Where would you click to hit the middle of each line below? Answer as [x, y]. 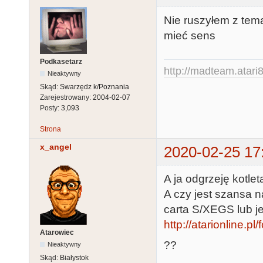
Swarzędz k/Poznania [95, 87]
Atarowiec [57, 233]
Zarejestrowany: [66, 97]
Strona [50, 129]
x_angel [56, 146]
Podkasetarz [61, 61]
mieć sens [190, 35]
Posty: [50, 108]
